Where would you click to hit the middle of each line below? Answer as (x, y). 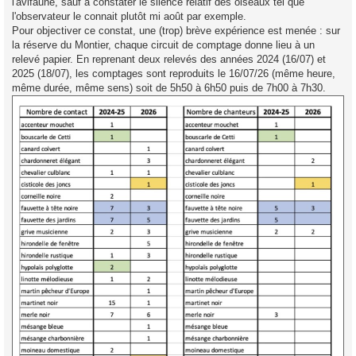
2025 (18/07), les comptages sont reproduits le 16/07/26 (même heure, (174, 73)
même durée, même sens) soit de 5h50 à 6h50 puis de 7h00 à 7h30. (169, 87)
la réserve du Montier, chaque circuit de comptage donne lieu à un (163, 44)
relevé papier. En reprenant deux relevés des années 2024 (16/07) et (169, 59)
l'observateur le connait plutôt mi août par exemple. (129, 16)
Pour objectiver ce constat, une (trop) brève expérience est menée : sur (176, 30)
